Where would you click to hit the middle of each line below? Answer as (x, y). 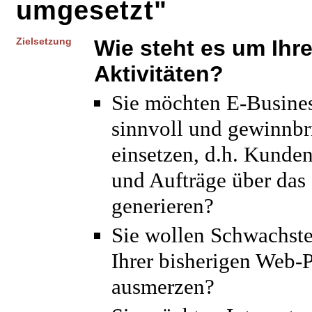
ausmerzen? (163, 287)
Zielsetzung (44, 41)
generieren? (163, 206)
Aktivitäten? (159, 74)
